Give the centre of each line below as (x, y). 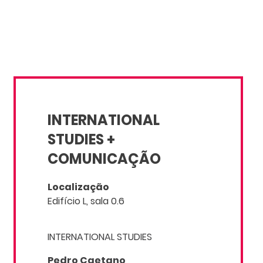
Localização (79, 187)
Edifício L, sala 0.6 (86, 201)
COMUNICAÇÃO (104, 159)
